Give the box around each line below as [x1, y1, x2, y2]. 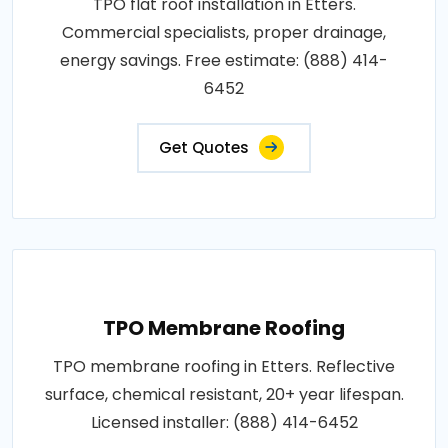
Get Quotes [159, 136, 249, 158]
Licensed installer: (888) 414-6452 [90, 410, 358, 434]
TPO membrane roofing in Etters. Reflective [53, 354, 395, 378]
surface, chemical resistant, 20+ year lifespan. [44, 382, 404, 406]
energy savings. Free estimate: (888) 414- [60, 48, 388, 72]
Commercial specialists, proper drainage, [62, 20, 386, 44]
